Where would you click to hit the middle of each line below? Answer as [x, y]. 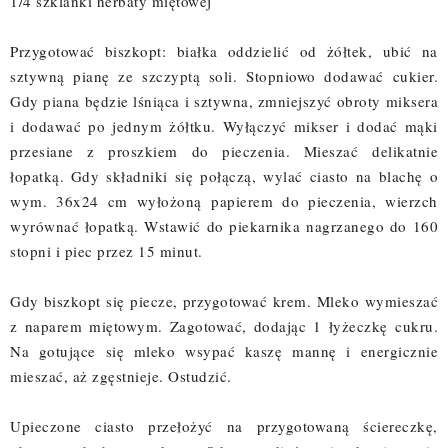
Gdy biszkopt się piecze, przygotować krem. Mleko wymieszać [224, 300]
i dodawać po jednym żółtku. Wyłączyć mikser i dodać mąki [224, 125]
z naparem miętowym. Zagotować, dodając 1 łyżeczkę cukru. [224, 325]
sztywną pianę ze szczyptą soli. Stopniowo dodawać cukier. [224, 75]
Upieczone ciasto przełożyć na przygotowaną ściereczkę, [224, 425]
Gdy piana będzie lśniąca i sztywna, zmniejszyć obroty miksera [224, 100]
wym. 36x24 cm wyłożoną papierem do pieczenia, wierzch [224, 200]
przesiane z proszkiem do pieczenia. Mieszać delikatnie [224, 150]
